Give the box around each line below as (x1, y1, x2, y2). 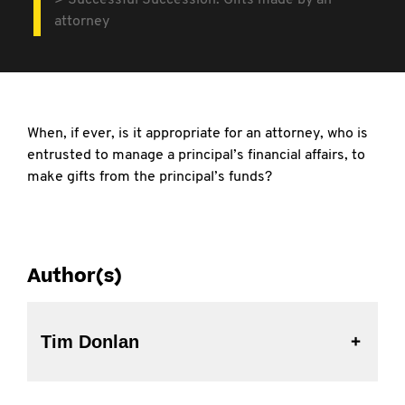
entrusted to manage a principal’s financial (27, 148, 305, 163)
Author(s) (27, 263, 122, 289)
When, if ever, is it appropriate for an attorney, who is (27, 127, 368, 141)
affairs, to (305, 148, 365, 163)
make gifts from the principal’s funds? (27, 170, 272, 184)
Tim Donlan (41, 332, 139, 352)
